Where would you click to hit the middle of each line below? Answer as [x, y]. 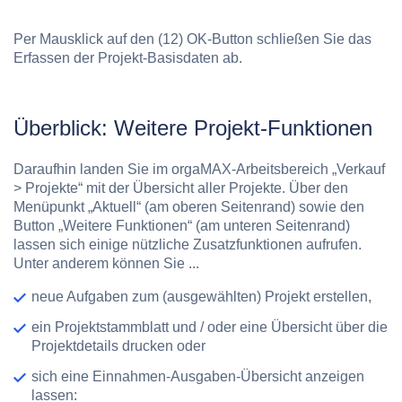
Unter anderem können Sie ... [106, 264]
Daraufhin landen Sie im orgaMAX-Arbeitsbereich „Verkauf [199, 170]
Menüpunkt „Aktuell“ [77, 207]
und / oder [204, 328]
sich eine [62, 377]
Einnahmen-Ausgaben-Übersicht [197, 377]
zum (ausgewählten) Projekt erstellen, [250, 297]
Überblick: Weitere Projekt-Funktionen [193, 128]
